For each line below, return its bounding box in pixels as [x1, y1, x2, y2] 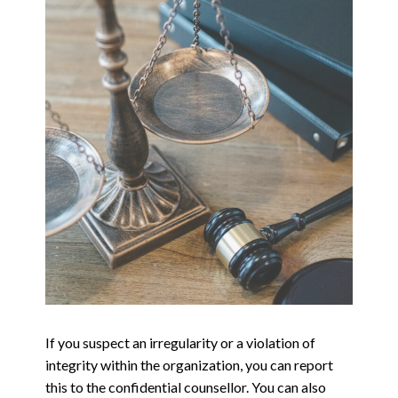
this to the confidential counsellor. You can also [45, 378, 327, 396]
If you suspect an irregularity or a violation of [45, 334, 316, 352]
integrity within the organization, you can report [45, 356, 334, 374]
